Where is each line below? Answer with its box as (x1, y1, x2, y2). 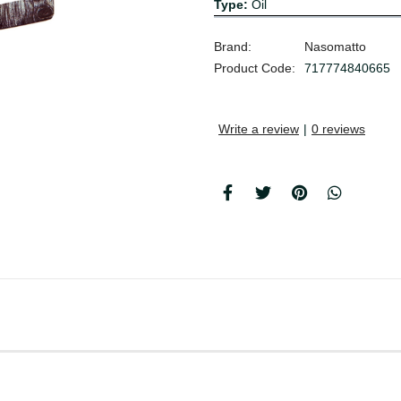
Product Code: (214, 61, 295, 76)
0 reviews (311, 122, 365, 137)
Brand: (214, 39, 252, 55)
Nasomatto (304, 39, 366, 55)
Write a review (218, 122, 299, 137)
